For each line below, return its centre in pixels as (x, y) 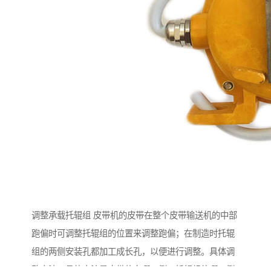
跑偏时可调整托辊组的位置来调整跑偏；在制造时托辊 (133, 234)
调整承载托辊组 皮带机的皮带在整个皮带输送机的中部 (134, 216)
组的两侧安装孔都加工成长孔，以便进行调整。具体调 (133, 252)
